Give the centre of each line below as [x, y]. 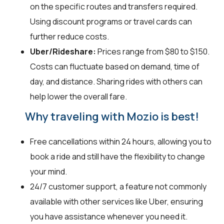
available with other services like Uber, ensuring [116, 201]
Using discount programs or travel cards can [111, 21]
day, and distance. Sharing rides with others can [116, 81]
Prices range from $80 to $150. [153, 51]
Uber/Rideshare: [63, 51]
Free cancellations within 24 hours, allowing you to [121, 141]
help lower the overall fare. [78, 96]
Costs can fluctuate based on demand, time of [115, 66]
